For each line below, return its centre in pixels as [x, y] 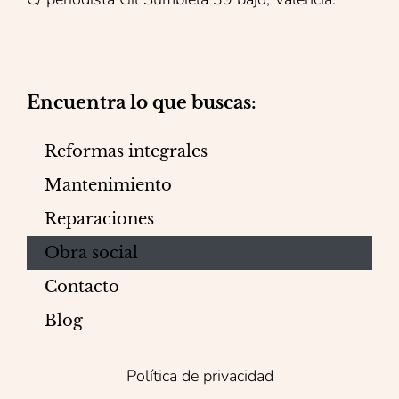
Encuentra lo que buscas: [142, 103]
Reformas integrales [126, 151]
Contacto [82, 286]
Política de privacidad [199, 375]
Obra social [91, 252]
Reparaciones [99, 219]
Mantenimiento [108, 185]
